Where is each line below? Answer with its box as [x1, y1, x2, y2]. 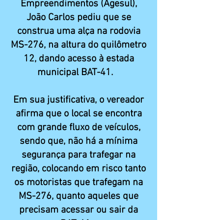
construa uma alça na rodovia [17, 26, 140, 37]
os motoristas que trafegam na [14, 177, 143, 189]
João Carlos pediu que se [26, 12, 131, 24]
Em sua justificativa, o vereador [13, 94, 144, 106]
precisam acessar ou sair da [19, 204, 138, 216]
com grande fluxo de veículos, [17, 122, 140, 134]
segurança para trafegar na [22, 149, 136, 161]
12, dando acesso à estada [23, 53, 134, 65]
